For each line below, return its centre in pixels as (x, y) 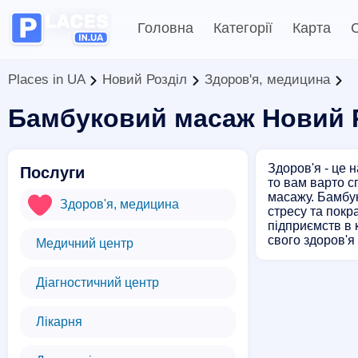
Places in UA (46, 80)
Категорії (243, 28)
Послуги (52, 173)
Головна (165, 28)
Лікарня (59, 322)
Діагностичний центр (97, 282)
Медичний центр (85, 243)
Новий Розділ (145, 80)
